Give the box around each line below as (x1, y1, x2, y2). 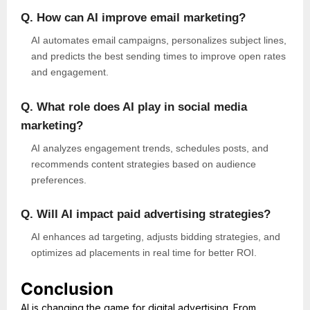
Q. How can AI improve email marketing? (21, 11, 246, 25)
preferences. (31, 174, 86, 185)
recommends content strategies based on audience (31, 158, 256, 170)
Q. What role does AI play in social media (21, 100, 247, 113)
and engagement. (31, 66, 109, 78)
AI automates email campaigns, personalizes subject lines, (31, 35, 286, 46)
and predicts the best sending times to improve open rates (31, 51, 286, 62)
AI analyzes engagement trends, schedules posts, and (31, 142, 268, 154)
